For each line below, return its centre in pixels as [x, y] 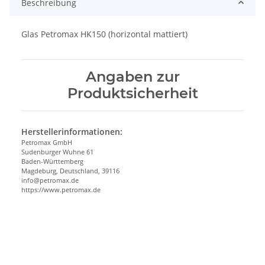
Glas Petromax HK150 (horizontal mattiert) [104, 34]
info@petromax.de [50, 180]
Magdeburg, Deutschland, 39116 [70, 170]
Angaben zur [132, 76]
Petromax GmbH [47, 142]
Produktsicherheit [132, 93]
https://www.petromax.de [61, 189]
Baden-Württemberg [52, 161]
